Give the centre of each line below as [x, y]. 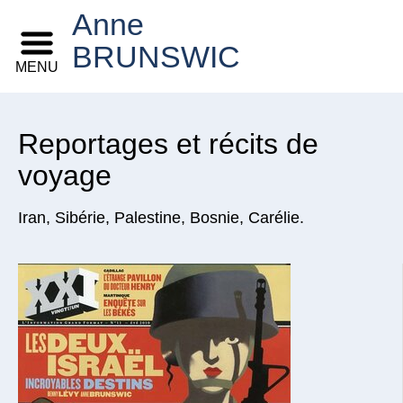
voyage [65, 175]
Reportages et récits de [168, 144]
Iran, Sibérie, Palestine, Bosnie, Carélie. [161, 217]
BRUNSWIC [156, 57]
